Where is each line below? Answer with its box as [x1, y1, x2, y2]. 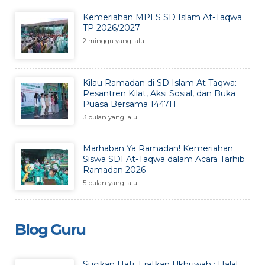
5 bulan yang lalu [83, 178, 137, 187]
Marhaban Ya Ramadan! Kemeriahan [83, 143, 233, 154]
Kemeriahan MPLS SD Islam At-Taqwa [83, 11, 242, 22]
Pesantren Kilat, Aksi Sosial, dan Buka [83, 88, 235, 99]
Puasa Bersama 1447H [83, 98, 176, 109]
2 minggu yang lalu [83, 36, 144, 45]
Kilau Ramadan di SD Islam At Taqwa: [83, 77, 237, 88]
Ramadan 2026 [83, 164, 146, 175]
